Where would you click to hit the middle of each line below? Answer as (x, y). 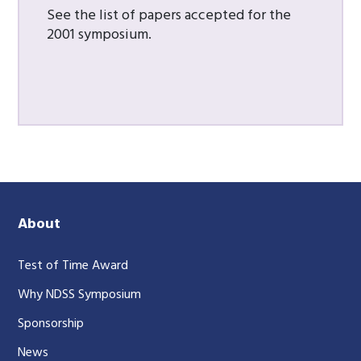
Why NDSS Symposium (80, 295)
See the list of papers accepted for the (169, 15)
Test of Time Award (73, 266)
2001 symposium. (100, 35)
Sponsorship (51, 324)
